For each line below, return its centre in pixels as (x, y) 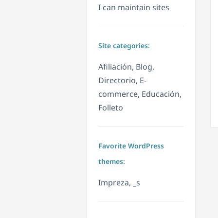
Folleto (111, 108)
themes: (112, 162)
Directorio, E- (122, 81)
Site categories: (124, 46)
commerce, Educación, (140, 94)
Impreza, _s (119, 183)
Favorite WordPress (131, 146)
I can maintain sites (134, 8)
